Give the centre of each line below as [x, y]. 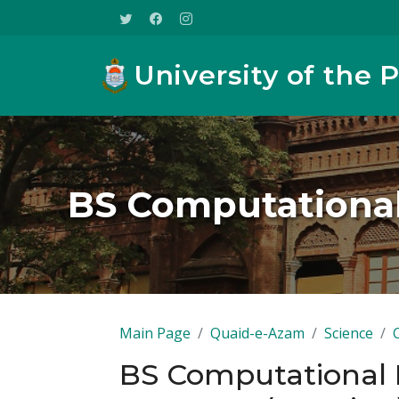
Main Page [155, 333]
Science [349, 333]
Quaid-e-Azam [257, 333]
